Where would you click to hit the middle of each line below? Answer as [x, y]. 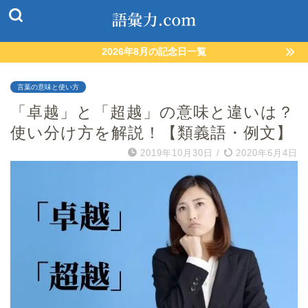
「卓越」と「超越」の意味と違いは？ [152, 112]
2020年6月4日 [265, 153]
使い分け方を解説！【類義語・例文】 [152, 133]
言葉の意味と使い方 [48, 87]
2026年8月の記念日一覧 [154, 52]
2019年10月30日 [177, 153]
